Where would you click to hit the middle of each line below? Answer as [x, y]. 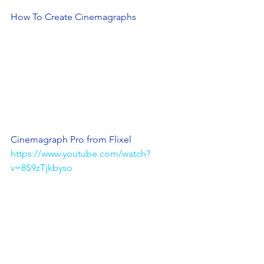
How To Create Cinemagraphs [73, 17]
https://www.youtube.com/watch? [80, 153]
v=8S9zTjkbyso [42, 167]
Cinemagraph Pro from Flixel [71, 139]
